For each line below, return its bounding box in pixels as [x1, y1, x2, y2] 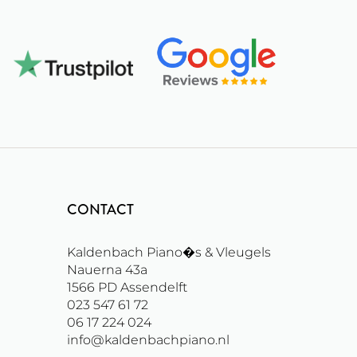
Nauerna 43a [66, 262, 147, 278]
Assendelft [120, 280, 187, 296]
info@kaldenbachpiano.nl [66, 332, 229, 348]
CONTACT [66, 199, 134, 221]
